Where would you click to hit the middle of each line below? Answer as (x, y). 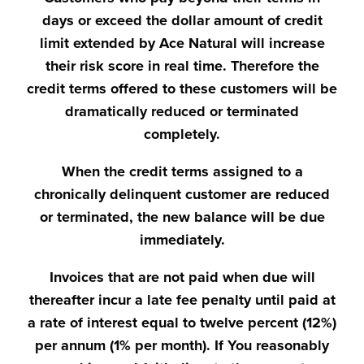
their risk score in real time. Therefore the (182, 66)
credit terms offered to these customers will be (182, 89)
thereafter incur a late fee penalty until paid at (182, 300)
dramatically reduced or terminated (182, 111)
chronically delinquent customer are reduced (182, 194)
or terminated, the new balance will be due (182, 217)
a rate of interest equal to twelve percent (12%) (182, 323)
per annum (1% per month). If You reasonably (182, 345)
